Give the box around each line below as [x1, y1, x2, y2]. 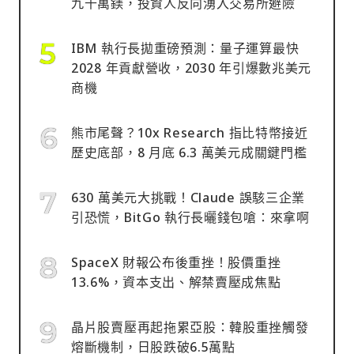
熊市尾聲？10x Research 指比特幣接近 [71, 123, 308, 141]
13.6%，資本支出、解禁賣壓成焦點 [71, 273, 281, 291]
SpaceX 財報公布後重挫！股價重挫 [71, 253, 281, 271]
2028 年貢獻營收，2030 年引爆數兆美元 [71, 58, 312, 77]
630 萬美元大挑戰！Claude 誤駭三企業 [71, 188, 306, 206]
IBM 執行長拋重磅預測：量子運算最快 [71, 39, 299, 57]
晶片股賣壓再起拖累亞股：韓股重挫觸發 [71, 318, 309, 336]
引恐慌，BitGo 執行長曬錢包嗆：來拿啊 [71, 208, 310, 226]
